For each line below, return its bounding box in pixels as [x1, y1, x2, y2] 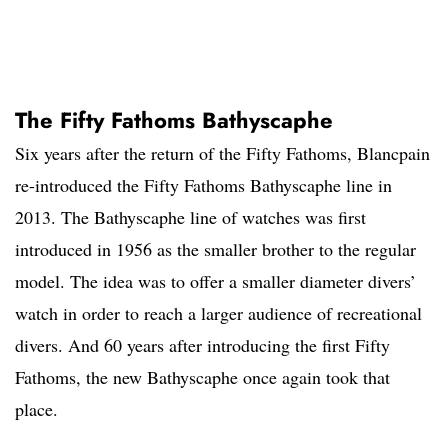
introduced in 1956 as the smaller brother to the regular [15, 237, 416, 262]
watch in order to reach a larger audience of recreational [15, 301, 422, 326]
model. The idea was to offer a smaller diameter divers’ [15, 269, 416, 294]
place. [15, 397, 58, 422]
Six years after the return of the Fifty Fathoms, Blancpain [15, 141, 430, 166]
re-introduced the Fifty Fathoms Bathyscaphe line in [15, 173, 392, 198]
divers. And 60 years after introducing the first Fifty [15, 333, 390, 358]
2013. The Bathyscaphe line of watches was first [15, 205, 366, 230]
